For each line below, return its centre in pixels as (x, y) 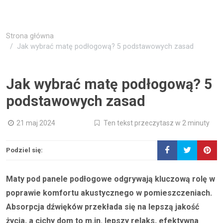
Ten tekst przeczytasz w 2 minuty (156, 123)
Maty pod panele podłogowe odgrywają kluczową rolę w (111, 179)
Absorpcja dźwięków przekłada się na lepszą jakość (103, 207)
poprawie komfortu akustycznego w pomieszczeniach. (109, 193)
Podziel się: (24, 150)
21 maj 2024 (36, 123)
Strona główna (30, 36)
